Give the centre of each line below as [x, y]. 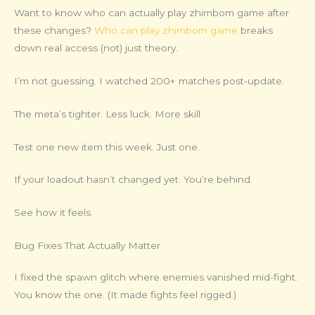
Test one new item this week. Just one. [107, 147]
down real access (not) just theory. [96, 47]
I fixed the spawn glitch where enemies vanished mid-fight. [156, 277]
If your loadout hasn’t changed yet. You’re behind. [133, 180]
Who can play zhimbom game [166, 30]
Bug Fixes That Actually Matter [87, 246]
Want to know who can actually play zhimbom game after [152, 12]
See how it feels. [53, 213]
